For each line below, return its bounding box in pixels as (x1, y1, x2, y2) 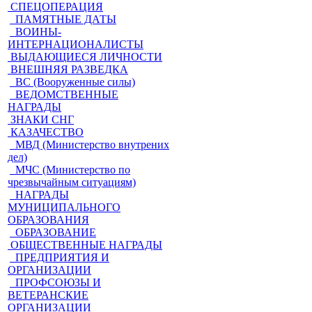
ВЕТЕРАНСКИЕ (8, 289, 88, 301)
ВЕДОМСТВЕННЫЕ (15, 88, 118, 100)
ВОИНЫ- (15, 26, 61, 38)
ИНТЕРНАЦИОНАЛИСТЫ (8, 38, 143, 50)
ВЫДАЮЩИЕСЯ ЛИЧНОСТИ (10, 51, 162, 63)
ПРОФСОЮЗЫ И (15, 276, 101, 288)
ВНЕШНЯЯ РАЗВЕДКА (10, 63, 128, 75)
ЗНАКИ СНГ (10, 114, 74, 125)
